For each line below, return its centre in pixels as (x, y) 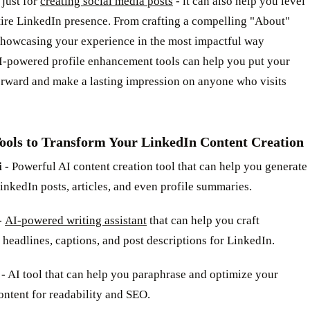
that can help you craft (203, 221)
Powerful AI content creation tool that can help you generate (158, 167)
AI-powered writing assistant (76, 221)
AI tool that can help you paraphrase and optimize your (142, 275)
